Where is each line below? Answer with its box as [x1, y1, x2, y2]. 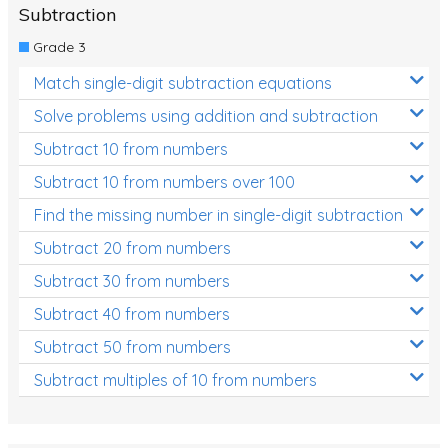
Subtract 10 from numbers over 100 [34, 171, 295, 192]
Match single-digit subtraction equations [34, 72, 332, 93]
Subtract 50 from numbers [34, 336, 231, 357]
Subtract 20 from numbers [34, 237, 231, 258]
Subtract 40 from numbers [34, 303, 230, 324]
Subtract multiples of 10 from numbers [34, 369, 317, 390]
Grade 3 [28, 37, 86, 56]
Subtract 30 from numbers [34, 270, 230, 291]
